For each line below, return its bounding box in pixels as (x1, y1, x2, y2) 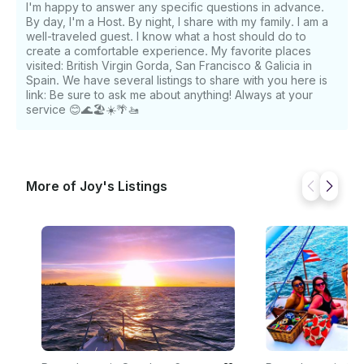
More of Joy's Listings (26, 177, 167, 194)
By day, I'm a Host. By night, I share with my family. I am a (26, 15, 328, 29)
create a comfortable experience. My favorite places (26, 44, 311, 58)
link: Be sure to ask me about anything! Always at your (26, 88, 313, 102)
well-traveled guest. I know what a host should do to (26, 29, 306, 44)
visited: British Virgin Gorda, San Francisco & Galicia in (26, 58, 312, 73)
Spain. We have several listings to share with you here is (26, 73, 327, 88)
